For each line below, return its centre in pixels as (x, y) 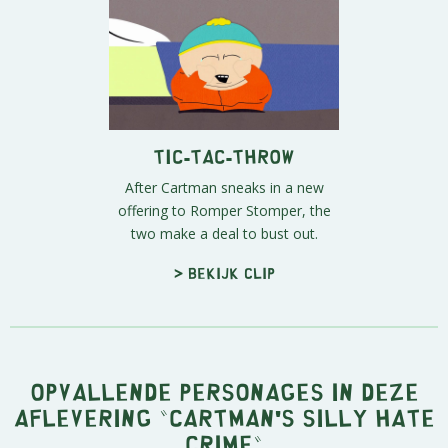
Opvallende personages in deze (224, 390)
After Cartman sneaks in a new (224, 187)
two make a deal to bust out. (224, 233)
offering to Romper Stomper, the (224, 210)
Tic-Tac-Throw (224, 155)
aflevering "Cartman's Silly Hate (224, 416)
